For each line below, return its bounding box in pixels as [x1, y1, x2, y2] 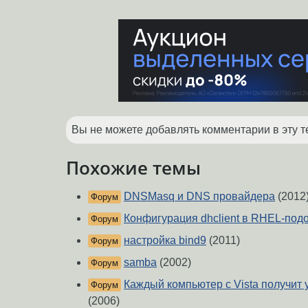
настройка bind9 [124, 234, 206, 247]
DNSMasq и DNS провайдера [124, 190, 275, 203]
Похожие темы [66, 155, 201, 179]
